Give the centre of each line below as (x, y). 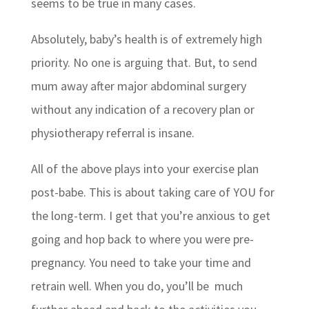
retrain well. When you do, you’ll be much (137, 286)
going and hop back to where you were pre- (142, 239)
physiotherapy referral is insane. (112, 132)
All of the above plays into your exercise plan (144, 168)
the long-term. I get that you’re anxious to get (150, 215)
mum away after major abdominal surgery (138, 86)
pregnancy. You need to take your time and (141, 262)
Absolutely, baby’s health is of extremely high (146, 39)
